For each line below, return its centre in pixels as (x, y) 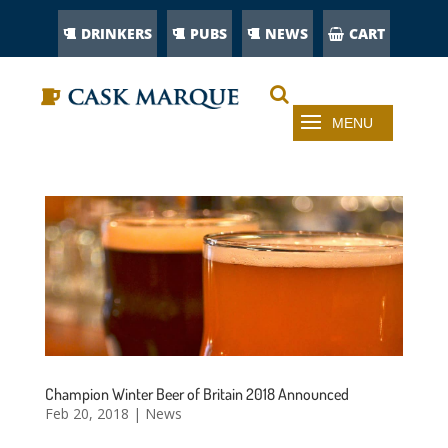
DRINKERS (116, 33)
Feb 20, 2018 (86, 414)
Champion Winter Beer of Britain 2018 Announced (196, 394)
